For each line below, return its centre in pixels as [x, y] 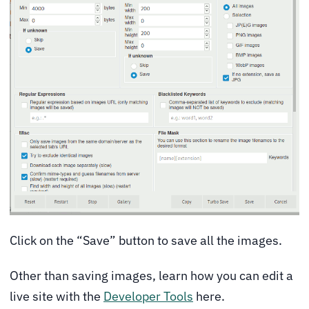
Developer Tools [148, 297]
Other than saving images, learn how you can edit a [151, 276]
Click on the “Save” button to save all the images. [146, 240]
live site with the [57, 297]
